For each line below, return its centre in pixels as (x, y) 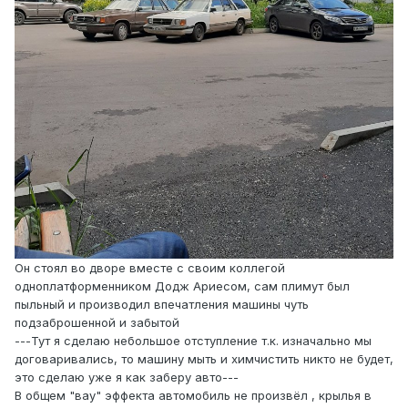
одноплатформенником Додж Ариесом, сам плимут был (182, 286)
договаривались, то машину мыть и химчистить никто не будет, (204, 358)
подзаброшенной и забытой (97, 322)
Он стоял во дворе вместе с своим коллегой (150, 267)
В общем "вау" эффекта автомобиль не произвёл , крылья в (193, 395)
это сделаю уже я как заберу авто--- (127, 377)
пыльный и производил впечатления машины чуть (162, 304)
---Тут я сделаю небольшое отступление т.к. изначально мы (193, 340)
